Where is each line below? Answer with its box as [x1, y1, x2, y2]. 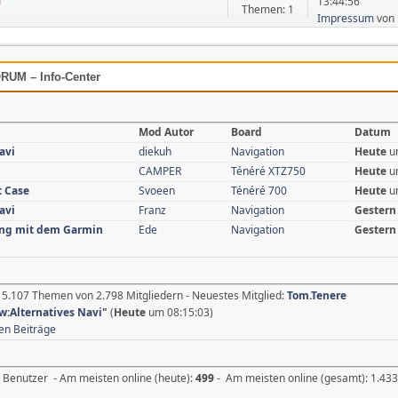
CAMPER [139, 163, 181, 179]
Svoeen [139, 182, 175, 198]
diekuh [139, 143, 171, 159]
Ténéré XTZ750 [231, 163, 306, 179]
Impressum [317, 10, 375, 26]
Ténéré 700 [231, 182, 287, 198]
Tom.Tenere [287, 287, 346, 303]
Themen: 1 [242, 2, 295, 17]
